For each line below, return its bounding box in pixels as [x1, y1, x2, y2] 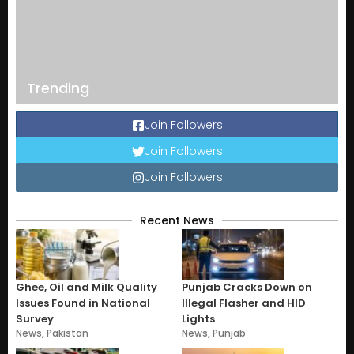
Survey [16, 311, 54, 327]
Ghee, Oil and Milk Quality [16, 280, 157, 296]
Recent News [140, 213, 214, 229]
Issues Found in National [16, 296, 150, 311]
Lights [182, 311, 215, 327]
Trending [27, 78, 89, 99]
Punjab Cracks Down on [182, 280, 312, 296]
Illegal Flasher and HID [182, 296, 306, 311]
